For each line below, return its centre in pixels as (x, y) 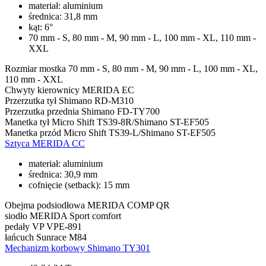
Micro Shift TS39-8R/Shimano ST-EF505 (130, 122)
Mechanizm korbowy (45, 248)
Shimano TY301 (119, 248)
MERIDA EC (108, 90)
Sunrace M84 (61, 237)
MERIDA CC (58, 143)
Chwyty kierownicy (42, 90)
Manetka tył (27, 122)
